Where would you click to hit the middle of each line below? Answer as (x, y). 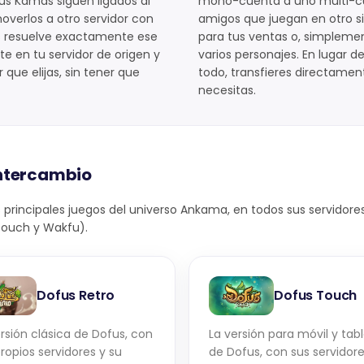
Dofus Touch (316, 295)
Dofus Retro (76, 295)
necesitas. (227, 90)
